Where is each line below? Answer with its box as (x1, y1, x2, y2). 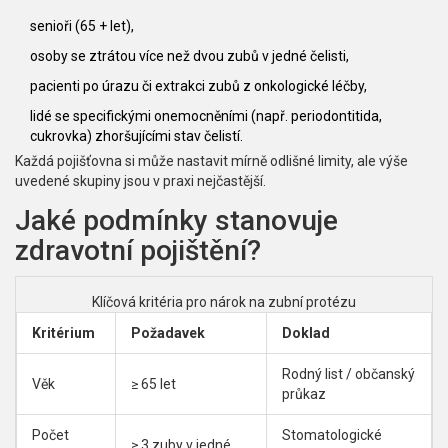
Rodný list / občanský (282, 366, 415, 383)
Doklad (282, 325, 330, 342)
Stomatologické (282, 427, 382, 444)
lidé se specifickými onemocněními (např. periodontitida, (30, 108, 382, 125)
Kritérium (32, 325, 95, 342)
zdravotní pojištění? (15, 234, 261, 268)
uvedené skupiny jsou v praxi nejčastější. (15, 173, 266, 190)
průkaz (282, 386, 326, 403)
